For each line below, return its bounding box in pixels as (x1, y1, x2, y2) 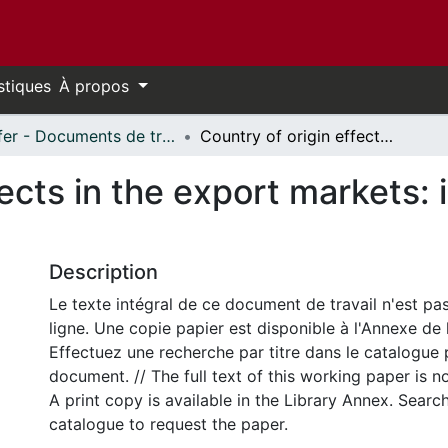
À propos (59, 76, 134, 96)
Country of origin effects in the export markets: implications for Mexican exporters (380, 126, 393, 146)
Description (49, 260, 158, 284)
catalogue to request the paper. (49, 414, 288, 434)
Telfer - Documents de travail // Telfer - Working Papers (162, 126, 175, 146)
